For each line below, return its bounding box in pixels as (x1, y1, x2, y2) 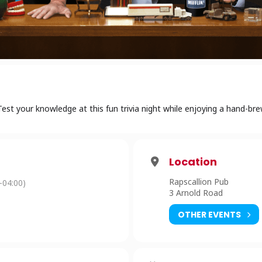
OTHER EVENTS (178, 208, 241, 220)
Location (169, 154, 217, 169)
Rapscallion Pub (169, 176, 229, 187)
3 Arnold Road (169, 187, 223, 198)
